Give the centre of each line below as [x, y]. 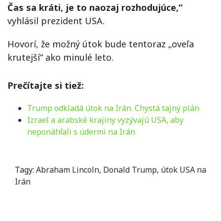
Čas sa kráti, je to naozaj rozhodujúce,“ [95, 7]
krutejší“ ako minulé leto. [60, 57]
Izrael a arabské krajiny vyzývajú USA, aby [105, 120]
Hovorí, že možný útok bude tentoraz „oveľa [101, 44]
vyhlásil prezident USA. [56, 21]
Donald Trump [130, 170]
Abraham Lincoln [68, 170]
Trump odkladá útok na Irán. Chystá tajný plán [113, 108]
